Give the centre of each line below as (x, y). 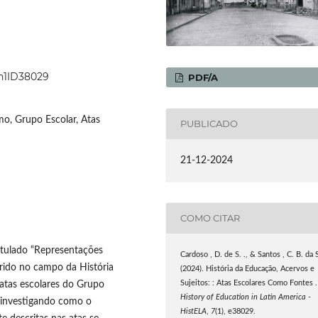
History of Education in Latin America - (246, 297)
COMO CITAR (210, 218)
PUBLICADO (209, 124)
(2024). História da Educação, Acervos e (248, 269)
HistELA (194, 311)
